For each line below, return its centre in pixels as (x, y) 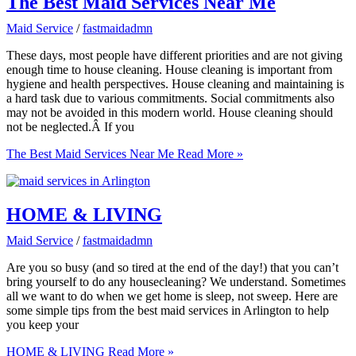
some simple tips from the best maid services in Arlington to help (168, 311)
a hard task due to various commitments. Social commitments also (170, 99)
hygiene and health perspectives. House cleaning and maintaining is (175, 84)
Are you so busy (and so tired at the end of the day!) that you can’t (172, 268)
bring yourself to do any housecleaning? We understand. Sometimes (176, 282)
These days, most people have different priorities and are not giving (174, 56)
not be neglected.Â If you (70, 127)
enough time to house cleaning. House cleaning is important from (169, 70)
